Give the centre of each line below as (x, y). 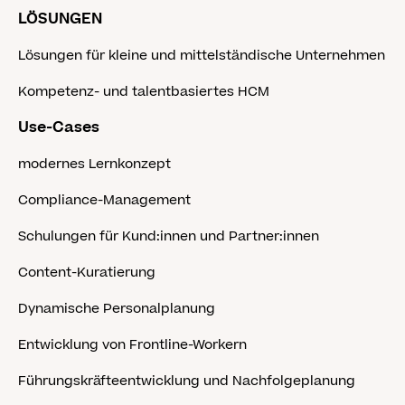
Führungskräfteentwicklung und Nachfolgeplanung (187, 381)
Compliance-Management (104, 200)
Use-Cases (59, 127)
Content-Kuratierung (87, 273)
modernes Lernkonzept (94, 164)
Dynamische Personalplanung (117, 309)
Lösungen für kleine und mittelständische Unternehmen (202, 56)
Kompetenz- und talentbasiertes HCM (144, 92)
